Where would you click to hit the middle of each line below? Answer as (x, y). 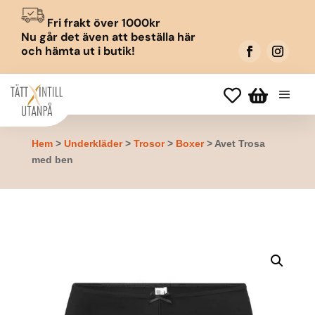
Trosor (149, 143)
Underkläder (93, 143)
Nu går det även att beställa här (108, 37)
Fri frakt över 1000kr (102, 23)
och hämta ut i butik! (78, 51)
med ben (52, 160)
